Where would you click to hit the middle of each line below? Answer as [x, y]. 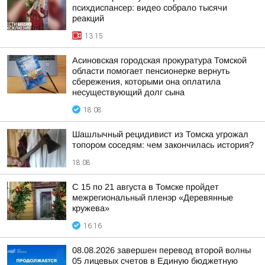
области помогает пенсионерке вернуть [151, 71]
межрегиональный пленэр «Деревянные [153, 198]
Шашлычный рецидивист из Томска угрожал [160, 134]
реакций [88, 18]
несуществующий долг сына [128, 92]
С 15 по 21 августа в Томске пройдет [146, 187]
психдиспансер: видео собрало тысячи [150, 8]
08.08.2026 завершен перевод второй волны [161, 250]
